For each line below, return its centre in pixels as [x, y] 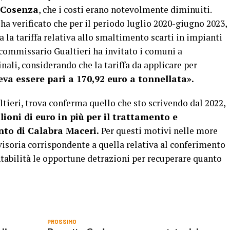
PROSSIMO [62, 222]
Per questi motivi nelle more [158, 131]
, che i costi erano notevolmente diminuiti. [125, 10]
